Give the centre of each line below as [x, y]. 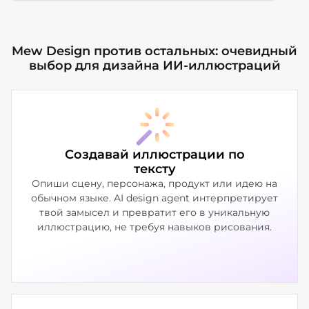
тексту [154, 169]
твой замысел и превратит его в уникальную [154, 212]
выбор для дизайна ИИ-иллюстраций [154, 65]
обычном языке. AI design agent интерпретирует [154, 198]
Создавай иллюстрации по [154, 154]
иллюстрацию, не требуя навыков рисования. [154, 227]
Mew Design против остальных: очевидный [154, 51]
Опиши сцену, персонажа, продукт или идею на [154, 183]
